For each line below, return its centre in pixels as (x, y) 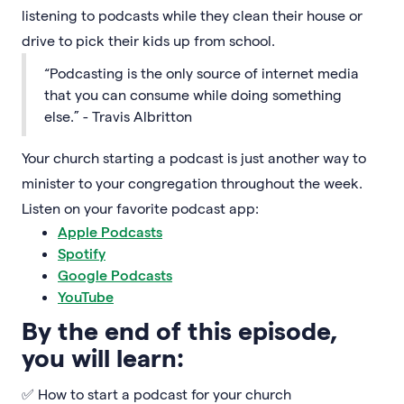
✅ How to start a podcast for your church (156, 393)
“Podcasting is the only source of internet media (202, 72)
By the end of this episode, (180, 329)
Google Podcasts (115, 274)
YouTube (86, 296)
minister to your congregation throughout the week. (192, 182)
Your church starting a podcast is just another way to (194, 157)
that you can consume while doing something (193, 94)
